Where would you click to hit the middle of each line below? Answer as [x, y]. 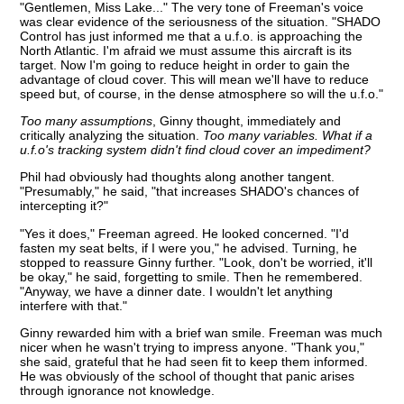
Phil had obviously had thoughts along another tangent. [178, 177]
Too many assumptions [87, 120]
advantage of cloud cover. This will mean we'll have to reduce [195, 79]
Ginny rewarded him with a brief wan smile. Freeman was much [202, 333]
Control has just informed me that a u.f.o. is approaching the [192, 36]
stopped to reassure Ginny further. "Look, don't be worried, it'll [197, 262]
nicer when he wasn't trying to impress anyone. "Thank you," [193, 348]
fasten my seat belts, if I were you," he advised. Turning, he [189, 248]
